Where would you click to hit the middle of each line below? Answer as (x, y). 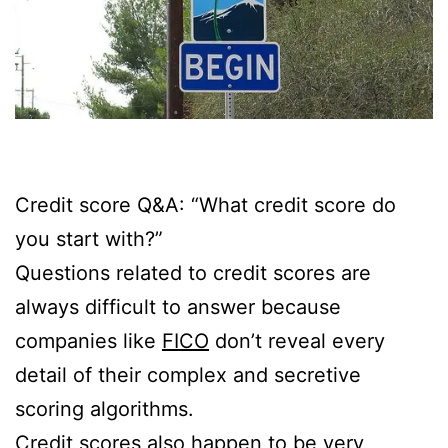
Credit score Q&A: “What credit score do (205, 205)
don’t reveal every (297, 341)
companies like (88, 341)
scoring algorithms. (104, 409)
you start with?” (89, 239)
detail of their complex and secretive (188, 375)
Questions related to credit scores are (193, 273)
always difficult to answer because (178, 307)
